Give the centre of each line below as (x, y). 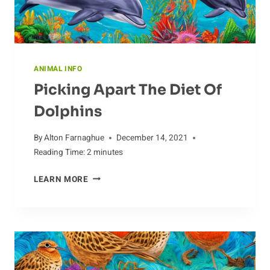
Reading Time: (59, 152)
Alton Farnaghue (74, 138)
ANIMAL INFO (58, 69)
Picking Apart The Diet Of (128, 90)
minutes (108, 152)
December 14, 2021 (152, 138)
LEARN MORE (61, 179)
